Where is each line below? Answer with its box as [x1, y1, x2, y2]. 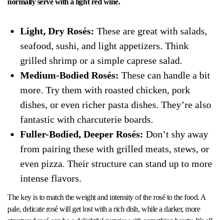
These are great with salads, [94, 25, 207, 36]
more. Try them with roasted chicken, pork [20, 84, 190, 95]
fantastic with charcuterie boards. [20, 113, 153, 125]
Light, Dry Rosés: [20, 25, 94, 36]
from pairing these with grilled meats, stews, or [20, 143, 209, 154]
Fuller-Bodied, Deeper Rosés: [20, 128, 143, 139]
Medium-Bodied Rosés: [20, 69, 119, 81]
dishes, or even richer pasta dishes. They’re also [20, 99, 211, 110]
